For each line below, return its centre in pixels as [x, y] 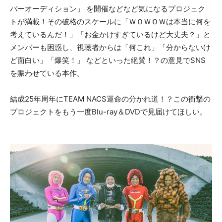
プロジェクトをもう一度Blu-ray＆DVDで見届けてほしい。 [109, 111]
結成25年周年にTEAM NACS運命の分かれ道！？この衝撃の [110, 99]
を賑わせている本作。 [47, 73]
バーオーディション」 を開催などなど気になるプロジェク [108, 8]
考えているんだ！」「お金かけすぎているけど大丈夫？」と [110, 34]
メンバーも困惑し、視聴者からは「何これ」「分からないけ [110, 47]
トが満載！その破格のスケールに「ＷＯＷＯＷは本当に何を [110, 21]
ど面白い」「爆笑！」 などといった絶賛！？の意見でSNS [108, 60]
